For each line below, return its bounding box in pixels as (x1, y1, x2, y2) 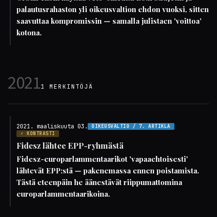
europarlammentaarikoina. (16, 189, 110, 199)
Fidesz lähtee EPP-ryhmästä (16, 140, 124, 151)
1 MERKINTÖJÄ (41, 83, 93, 91)
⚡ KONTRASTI (20, 130, 55, 137)
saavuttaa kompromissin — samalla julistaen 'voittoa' (16, 16, 201, 26)
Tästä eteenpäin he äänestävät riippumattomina (16, 177, 182, 187)
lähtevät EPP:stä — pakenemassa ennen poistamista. (16, 166, 199, 175)
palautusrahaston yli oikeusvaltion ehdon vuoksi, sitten (16, 4, 209, 14)
